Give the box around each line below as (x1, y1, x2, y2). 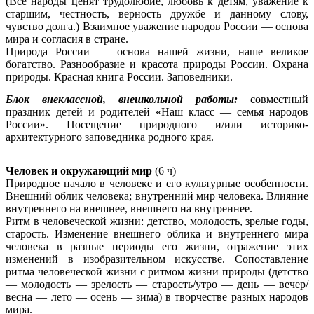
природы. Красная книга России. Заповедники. (6, 70, 233, 83)
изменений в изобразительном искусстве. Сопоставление (6, 252, 308, 265)
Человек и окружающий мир (6, 164, 155, 177)
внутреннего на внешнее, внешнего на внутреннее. (6, 202, 252, 214)
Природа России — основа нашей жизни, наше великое (6, 45, 308, 57)
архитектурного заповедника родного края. (6, 131, 214, 144)
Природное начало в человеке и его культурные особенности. (6, 177, 308, 189)
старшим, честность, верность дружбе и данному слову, (6, 7, 308, 20)
